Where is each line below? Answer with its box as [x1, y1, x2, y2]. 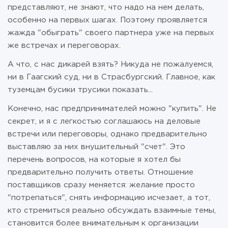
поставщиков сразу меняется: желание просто [8, 182, 195, 188]
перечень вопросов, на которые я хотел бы [8, 156, 181, 163]
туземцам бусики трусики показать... [8, 87, 153, 93]
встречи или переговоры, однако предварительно [8, 131, 207, 137]
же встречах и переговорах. [8, 42, 121, 49]
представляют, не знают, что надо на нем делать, [8, 4, 204, 11]
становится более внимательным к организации [8, 220, 198, 226]
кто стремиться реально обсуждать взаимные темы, [8, 207, 216, 214]
